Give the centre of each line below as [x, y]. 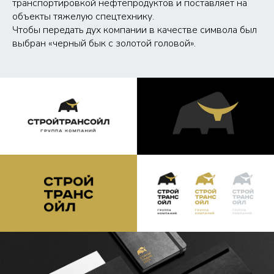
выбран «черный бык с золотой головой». [104, 43]
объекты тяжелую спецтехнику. [83, 17]
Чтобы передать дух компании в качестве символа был [135, 30]
